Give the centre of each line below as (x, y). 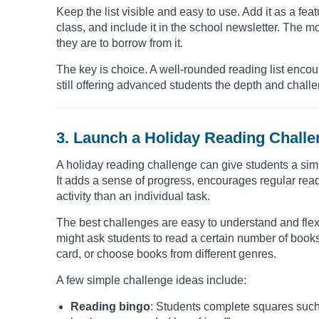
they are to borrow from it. (120, 43)
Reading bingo (110, 307)
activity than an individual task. (133, 197)
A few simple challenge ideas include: (151, 281)
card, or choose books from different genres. (166, 254)
